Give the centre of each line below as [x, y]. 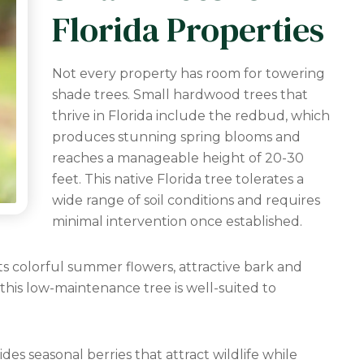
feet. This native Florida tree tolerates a [178, 179]
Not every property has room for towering [188, 74]
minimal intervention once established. [177, 221]
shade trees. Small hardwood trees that [180, 95]
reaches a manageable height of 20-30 [178, 158]
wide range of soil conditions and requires [186, 200]
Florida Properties [188, 29]
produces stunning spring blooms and [176, 137]
